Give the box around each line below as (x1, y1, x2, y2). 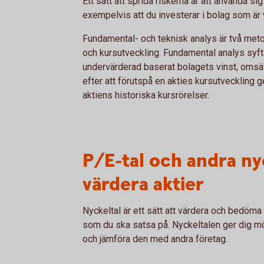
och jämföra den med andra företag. (82, 233, 227, 245)
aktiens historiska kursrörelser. (82, 90, 209, 101)
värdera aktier (82, 172, 204, 197)
